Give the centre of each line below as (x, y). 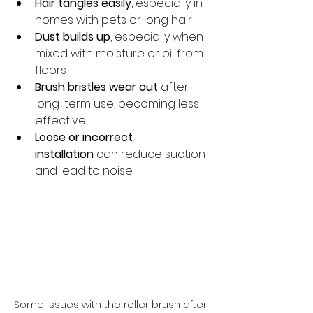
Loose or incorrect (85, 137)
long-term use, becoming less (118, 104)
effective (60, 121)
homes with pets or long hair (114, 20)
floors (51, 70)
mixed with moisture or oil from (121, 53)
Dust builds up (73, 37)
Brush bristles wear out (96, 87)
